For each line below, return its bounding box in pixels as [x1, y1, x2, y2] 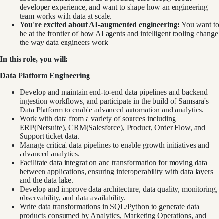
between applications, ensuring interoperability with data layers [20, 167, 213, 175]
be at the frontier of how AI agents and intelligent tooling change [20, 29, 218, 38]
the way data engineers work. [20, 38, 110, 46]
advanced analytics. [20, 149, 80, 158]
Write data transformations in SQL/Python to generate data [20, 202, 199, 211]
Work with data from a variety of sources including [20, 114, 176, 123]
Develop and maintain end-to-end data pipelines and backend [20, 88, 208, 96]
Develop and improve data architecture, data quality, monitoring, [20, 184, 218, 193]
